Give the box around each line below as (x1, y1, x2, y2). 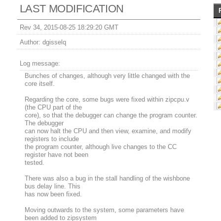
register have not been (24, 151, 88, 159)
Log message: (19, 60, 60, 68)
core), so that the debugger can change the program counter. (24, 111, 197, 119)
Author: (19, 38, 40, 46)
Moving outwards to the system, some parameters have (24, 206, 184, 214)
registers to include (24, 135, 79, 143)
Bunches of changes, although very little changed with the (24, 72, 190, 80)
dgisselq (40, 38, 66, 46)
